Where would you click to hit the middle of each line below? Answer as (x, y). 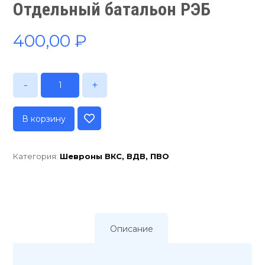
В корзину (44, 119)
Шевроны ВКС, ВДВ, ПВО (115, 156)
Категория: (37, 156)
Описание (131, 229)
